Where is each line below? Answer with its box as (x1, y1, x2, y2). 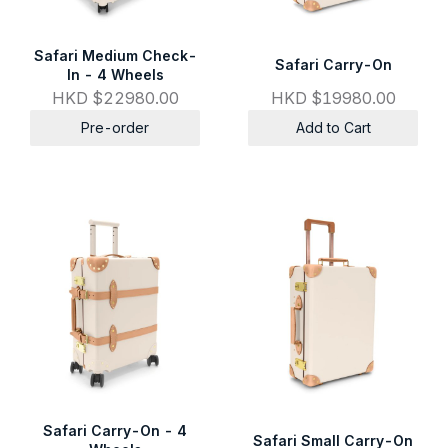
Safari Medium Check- (33, 46, 197, 64)
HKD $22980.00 (51, 88, 179, 109)
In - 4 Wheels (66, 65, 164, 83)
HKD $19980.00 (270, 88, 396, 109)
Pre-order (81, 119, 149, 137)
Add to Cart (295, 119, 371, 137)
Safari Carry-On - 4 (43, 422, 187, 440)
